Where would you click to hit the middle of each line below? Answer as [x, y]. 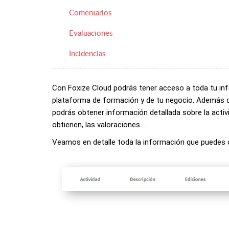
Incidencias [87, 53]
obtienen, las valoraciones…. [99, 124]
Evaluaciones [91, 32]
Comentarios [90, 12]
